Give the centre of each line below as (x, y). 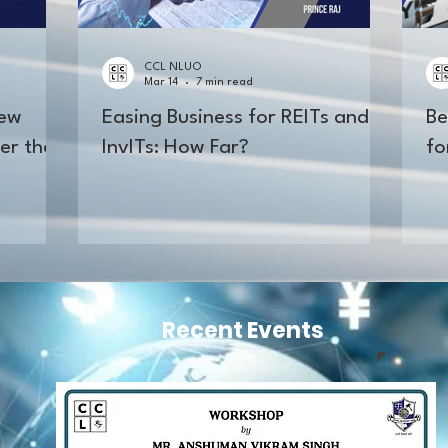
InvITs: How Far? (175, 148)
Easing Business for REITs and (235, 118)
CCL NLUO (173, 67)
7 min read (224, 82)
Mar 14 (161, 82)
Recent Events (241, 330)
